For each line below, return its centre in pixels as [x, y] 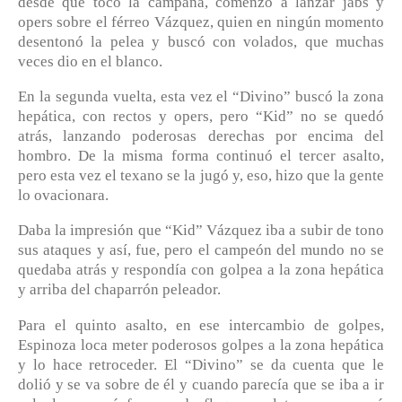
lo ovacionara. [63, 195]
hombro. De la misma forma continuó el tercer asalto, [201, 155]
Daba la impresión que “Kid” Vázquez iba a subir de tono [201, 231]
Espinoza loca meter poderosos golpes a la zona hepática [201, 345]
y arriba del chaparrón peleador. [119, 290]
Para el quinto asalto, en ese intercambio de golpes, [201, 325]
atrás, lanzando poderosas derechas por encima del [201, 135]
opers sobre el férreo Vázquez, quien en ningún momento [201, 22]
